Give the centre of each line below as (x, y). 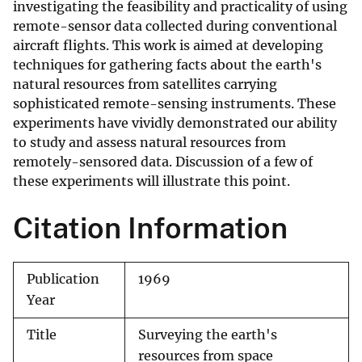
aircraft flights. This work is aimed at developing (168, 46)
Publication (63, 280)
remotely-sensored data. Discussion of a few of (163, 162)
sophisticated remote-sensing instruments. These (175, 104)
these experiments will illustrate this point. (152, 181)
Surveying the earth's (208, 335)
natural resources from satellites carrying (145, 84)
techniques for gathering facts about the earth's (167, 65)
